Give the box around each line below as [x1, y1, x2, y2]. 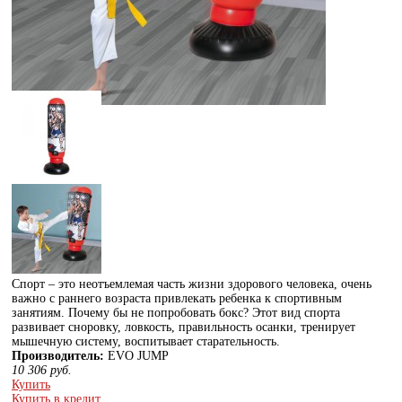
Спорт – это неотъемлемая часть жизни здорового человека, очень [12, 276, 371, 291]
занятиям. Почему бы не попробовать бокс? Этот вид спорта [12, 305, 340, 319]
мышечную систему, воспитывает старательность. [12, 334, 280, 348]
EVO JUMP [104, 348, 169, 363]
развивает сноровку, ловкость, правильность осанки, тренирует [12, 319, 355, 334]
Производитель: [12, 348, 104, 363]
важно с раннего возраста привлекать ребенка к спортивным [12, 291, 342, 305]
